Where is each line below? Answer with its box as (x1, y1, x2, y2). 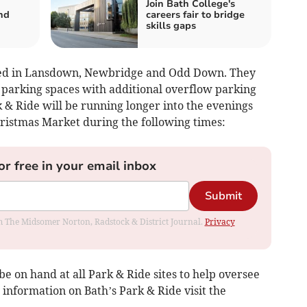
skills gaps (146, 19, 196, 32)
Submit (204, 188, 242, 204)
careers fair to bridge (146, 8, 245, 21)
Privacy (204, 216, 235, 227)
